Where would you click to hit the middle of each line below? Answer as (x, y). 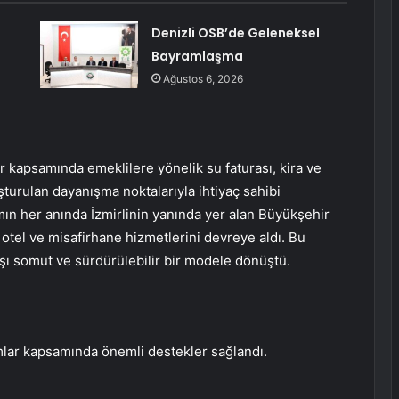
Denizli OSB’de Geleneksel (235, 33)
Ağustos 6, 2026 (203, 78)
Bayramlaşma (197, 56)
